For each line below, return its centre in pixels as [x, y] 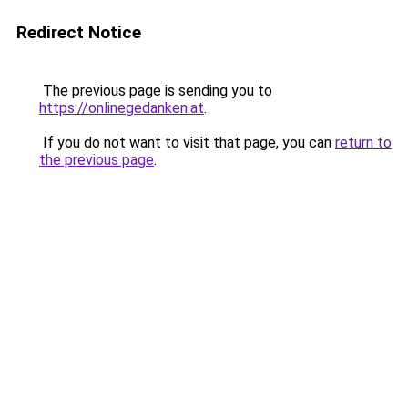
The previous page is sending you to [156, 91]
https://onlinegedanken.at [122, 108]
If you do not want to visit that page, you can [187, 143]
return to [363, 143]
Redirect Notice [79, 32]
